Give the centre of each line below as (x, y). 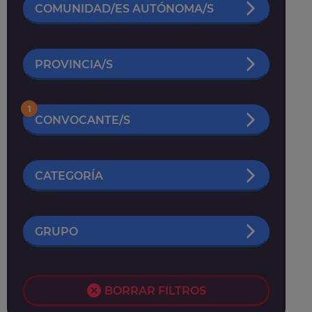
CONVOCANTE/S (83, 120)
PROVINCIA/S (74, 64)
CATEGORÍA (69, 175)
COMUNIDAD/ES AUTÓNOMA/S (124, 8)
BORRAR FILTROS (155, 290)
